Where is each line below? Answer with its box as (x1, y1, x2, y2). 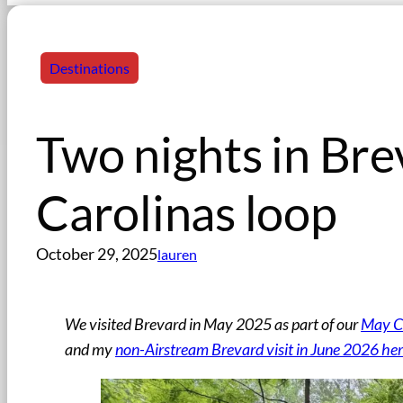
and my (65, 340, 115, 360)
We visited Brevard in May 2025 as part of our (65, 315, 361, 335)
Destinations (49, 59, 130, 76)
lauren (157, 246, 197, 263)
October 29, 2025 (36, 245, 157, 264)
